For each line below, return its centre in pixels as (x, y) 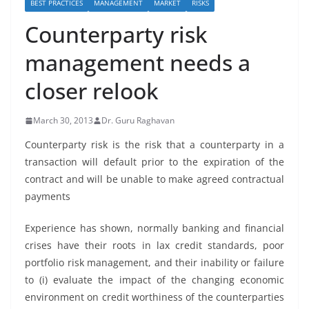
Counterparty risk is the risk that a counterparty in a (154, 144)
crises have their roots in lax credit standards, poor (154, 245)
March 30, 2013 (63, 120)
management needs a (138, 62)
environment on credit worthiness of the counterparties (154, 297)
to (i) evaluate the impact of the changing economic (154, 280)
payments (48, 196)
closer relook (92, 91)
